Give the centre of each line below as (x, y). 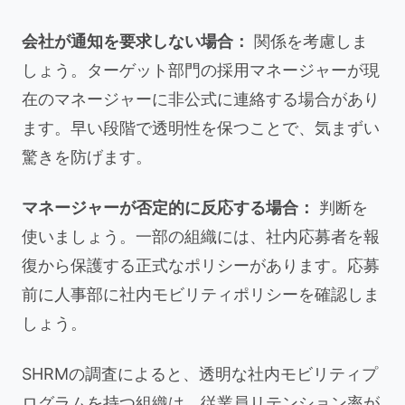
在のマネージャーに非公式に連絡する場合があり (201, 99)
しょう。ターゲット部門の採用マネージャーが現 (201, 70)
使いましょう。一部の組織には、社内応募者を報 (201, 236)
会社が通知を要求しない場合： (136, 41)
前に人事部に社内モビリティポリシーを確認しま (201, 294)
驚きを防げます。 (87, 157)
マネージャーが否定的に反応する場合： (168, 207)
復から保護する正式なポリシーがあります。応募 (201, 265)
